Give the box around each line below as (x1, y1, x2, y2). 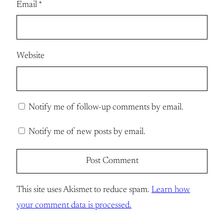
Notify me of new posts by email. (28, 127, 145, 136)
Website (16, 51, 44, 60)
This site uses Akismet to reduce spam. (16, 185, 151, 194)
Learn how (151, 185, 190, 194)
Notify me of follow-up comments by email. (28, 102, 183, 112)
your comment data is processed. (16, 200, 131, 210)
